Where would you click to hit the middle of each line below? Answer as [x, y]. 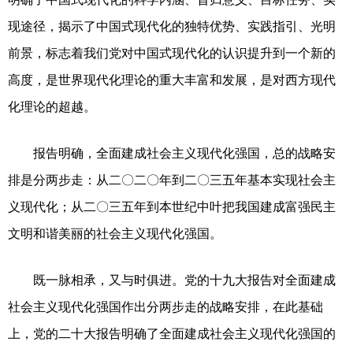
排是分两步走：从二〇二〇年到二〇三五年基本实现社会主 [172, 180]
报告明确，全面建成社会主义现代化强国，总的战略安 [172, 153]
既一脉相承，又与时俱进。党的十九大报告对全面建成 [172, 280]
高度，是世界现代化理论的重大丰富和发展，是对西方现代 [172, 80]
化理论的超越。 [52, 106]
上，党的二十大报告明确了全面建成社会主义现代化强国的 [172, 333]
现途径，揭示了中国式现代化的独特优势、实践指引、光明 [172, 26]
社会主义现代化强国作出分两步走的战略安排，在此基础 [165, 307]
